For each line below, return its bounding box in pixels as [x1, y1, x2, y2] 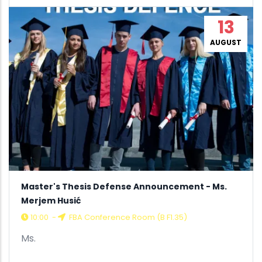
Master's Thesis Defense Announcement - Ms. [21, 181, 227, 193]
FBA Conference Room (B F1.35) [67, 212, 187, 223]
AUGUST [210, 37, 242, 48]
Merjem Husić [21, 195, 81, 207]
